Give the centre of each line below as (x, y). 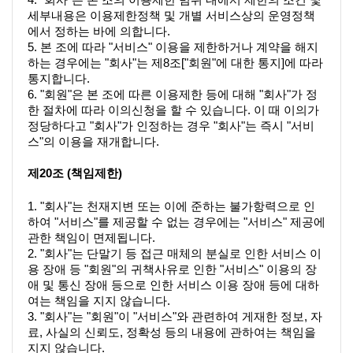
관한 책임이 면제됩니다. (91, 238)
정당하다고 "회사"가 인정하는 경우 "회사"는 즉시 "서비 (171, 126)
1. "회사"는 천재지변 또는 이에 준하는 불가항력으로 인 (171, 207)
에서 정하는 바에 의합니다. (99, 31)
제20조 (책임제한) (75, 173)
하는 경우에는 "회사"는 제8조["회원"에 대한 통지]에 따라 (175, 63)
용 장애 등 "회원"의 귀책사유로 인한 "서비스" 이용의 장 (172, 270)
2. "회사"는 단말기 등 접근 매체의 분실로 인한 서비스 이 (175, 254)
